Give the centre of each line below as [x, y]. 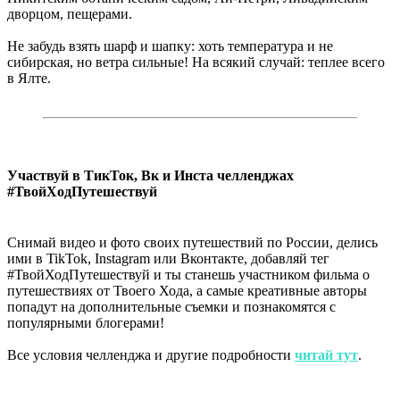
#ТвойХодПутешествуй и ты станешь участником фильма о [188, 275]
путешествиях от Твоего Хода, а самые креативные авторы [187, 291]
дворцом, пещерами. [70, 13]
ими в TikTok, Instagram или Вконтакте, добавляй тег [168, 259]
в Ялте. [29, 78]
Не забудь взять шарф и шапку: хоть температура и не [170, 46]
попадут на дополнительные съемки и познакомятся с [171, 307]
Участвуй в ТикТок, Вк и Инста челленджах [150, 176]
